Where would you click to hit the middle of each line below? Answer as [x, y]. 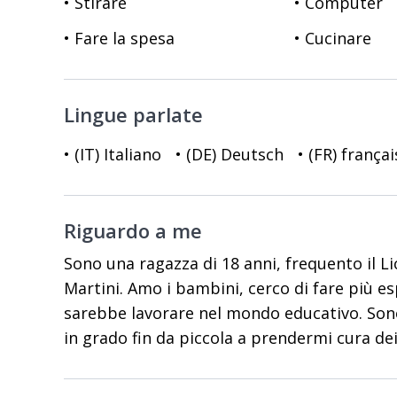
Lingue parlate [133, 114]
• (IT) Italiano [113, 154]
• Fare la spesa [119, 38]
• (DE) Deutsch [230, 154]
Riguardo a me [133, 230]
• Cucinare [332, 38]
